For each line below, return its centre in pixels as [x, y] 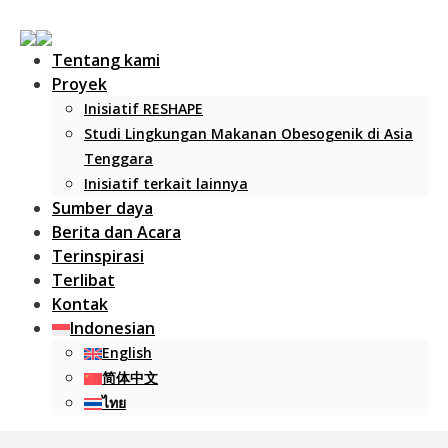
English [127, 352]
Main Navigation [119, 230]
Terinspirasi [98, 256]
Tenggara [118, 158]
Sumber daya [102, 208]
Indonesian [112, 328]
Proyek [79, 84]
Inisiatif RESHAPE [143, 108]
